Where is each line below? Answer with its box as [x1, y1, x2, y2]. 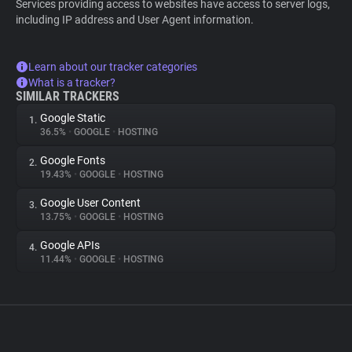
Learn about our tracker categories [28, 60, 197, 73]
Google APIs [40, 239, 100, 251]
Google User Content [40, 196, 141, 209]
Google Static [40, 112, 105, 124]
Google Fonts [40, 154, 105, 167]
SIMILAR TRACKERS [16, 89, 119, 104]
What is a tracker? [28, 76, 115, 89]
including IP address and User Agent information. [16, 13, 254, 26]
